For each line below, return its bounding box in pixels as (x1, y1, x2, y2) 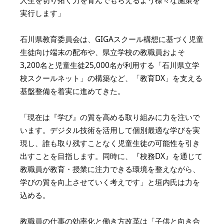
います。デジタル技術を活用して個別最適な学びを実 (20, 124, 200, 135)
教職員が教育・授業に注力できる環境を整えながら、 (20, 163, 200, 174)
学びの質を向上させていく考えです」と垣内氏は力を (20, 176, 200, 187)
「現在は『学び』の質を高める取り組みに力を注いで (20, 111, 200, 122)
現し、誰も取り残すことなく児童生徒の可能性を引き (20, 137, 200, 148)
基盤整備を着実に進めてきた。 (20, 85, 125, 96)
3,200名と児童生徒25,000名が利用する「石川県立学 (20, 59, 199, 70)
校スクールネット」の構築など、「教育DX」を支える (20, 72, 202, 83)
